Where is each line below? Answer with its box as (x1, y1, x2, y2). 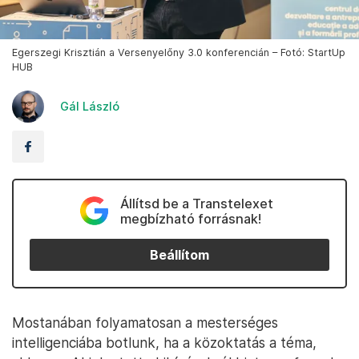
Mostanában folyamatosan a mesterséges (12, 314, 278, 332)
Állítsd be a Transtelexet (119, 196, 273, 212)
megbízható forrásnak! (119, 211, 261, 228)
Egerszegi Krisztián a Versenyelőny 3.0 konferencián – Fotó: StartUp (12, 46, 345, 59)
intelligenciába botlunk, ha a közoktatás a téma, (12, 334, 317, 352)
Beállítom (150, 247, 209, 263)
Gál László (60, 99, 119, 114)
